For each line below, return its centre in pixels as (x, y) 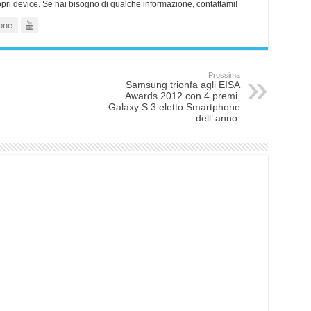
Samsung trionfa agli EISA (183, 85)
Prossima (224, 75)
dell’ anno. (218, 118)
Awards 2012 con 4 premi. (182, 96)
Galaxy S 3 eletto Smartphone (174, 107)
